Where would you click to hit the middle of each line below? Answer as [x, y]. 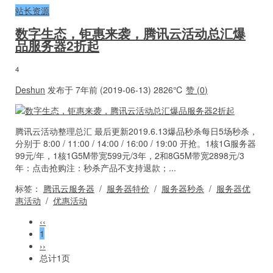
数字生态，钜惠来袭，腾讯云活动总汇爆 [130, 33]
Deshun [30, 89]
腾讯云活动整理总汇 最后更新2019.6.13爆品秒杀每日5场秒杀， [136, 131]
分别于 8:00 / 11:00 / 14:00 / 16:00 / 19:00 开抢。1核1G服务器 [136, 143]
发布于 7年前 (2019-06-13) [99, 89]
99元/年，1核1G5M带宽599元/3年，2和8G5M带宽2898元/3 [130, 155]
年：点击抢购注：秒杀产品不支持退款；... [96, 167]
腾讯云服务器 [69, 188]
